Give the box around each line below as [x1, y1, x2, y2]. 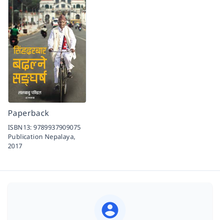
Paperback [8, 108, 50, 119]
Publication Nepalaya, [8, 132, 76, 141]
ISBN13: [8, 123, 34, 132]
